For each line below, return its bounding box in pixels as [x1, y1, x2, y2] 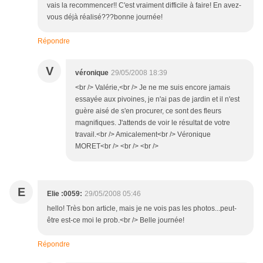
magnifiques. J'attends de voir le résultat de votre [75, 119, 230, 127]
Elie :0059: [47, 190, 82, 198]
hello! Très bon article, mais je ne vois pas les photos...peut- [47, 204, 237, 213]
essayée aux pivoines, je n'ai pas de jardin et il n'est [75, 95, 240, 104]
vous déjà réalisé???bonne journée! [47, 13, 163, 22]
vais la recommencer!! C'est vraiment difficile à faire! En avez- [47, 1, 241, 10]
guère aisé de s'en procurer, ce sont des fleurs [75, 107, 221, 116]
